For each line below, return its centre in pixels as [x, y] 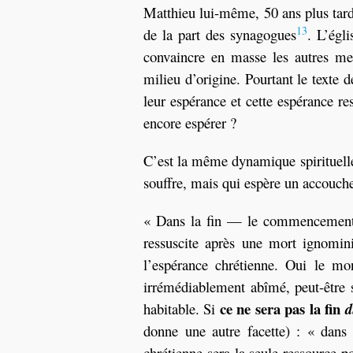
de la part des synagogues [220, 34]
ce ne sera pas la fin [282, 308]
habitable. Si [182, 308]
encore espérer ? [190, 123]
